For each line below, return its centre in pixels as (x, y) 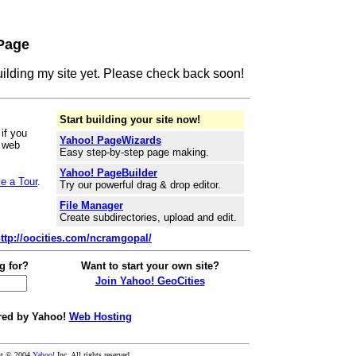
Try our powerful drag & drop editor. (140, 185)
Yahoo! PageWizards (110, 140)
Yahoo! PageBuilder (108, 173)
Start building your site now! (130, 120)
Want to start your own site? (150, 266)
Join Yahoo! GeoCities (150, 281)
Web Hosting (100, 317)
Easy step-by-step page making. (134, 152)
